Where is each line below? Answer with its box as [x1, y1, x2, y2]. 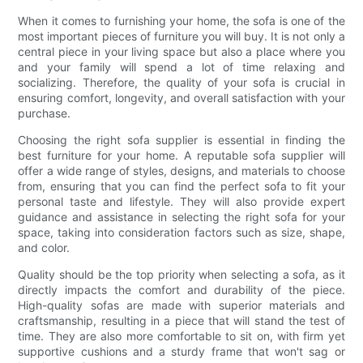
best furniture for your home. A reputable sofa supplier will [18, 148, 345, 163]
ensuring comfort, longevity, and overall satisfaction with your [18, 91, 345, 105]
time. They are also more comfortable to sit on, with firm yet [18, 329, 345, 344]
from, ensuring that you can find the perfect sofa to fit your [18, 179, 345, 194]
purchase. [18, 106, 71, 121]
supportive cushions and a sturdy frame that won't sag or [18, 344, 345, 359]
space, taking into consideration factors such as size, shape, [18, 225, 345, 240]
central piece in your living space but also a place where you [18, 45, 345, 59]
